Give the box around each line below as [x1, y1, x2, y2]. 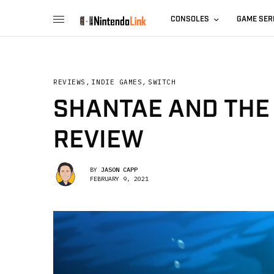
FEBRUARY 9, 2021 [90, 174, 149, 183]
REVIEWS [53, 78, 86, 86]
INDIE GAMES [91, 78, 143, 86]
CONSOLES [171, 15, 210, 24]
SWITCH [148, 78, 176, 86]
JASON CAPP [101, 165, 138, 174]
